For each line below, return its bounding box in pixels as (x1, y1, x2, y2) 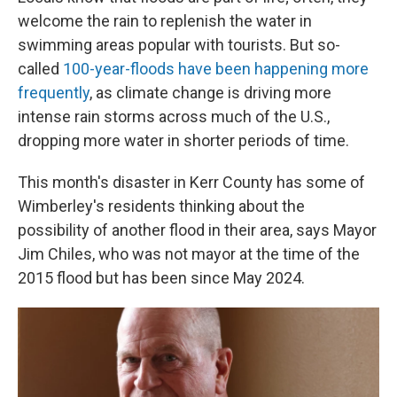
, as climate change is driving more (90, 83, 331, 102)
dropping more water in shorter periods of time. (18, 131, 349, 150)
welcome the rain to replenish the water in (18, 12, 312, 30)
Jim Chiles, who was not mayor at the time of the (18, 245, 360, 263)
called (18, 59, 63, 78)
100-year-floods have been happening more (63, 59, 369, 78)
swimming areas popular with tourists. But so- (18, 35, 340, 54)
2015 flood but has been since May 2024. (18, 269, 305, 287)
